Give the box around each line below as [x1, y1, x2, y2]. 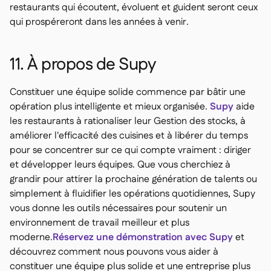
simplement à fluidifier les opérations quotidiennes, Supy [10, 186, 255, 201]
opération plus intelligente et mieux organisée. [10, 99, 207, 114]
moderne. [10, 230, 53, 244]
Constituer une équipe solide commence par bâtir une [10, 85, 246, 99]
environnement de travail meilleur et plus [10, 215, 189, 230]
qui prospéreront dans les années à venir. [10, 15, 189, 29]
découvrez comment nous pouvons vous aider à [10, 244, 218, 259]
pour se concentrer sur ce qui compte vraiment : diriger [10, 143, 251, 157]
